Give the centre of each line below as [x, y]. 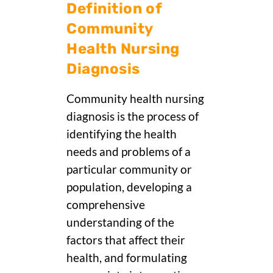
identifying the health [122, 134]
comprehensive [106, 205]
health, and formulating [127, 258]
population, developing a [129, 187]
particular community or [129, 170]
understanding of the [120, 223]
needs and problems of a [129, 152]
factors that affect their [126, 240]
